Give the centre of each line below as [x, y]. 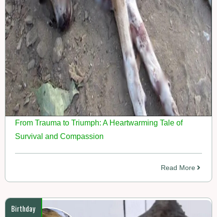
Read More [178, 167]
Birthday [23, 208]
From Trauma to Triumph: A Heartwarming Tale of [99, 123]
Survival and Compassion [59, 136]
